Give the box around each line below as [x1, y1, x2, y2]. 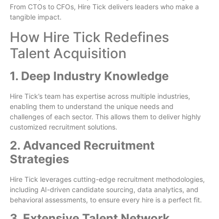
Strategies [10, 152, 69, 166]
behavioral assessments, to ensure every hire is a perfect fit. [10, 195, 202, 204]
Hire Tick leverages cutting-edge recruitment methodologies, [10, 175, 205, 183]
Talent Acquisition [10, 44, 127, 62]
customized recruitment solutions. [10, 122, 117, 131]
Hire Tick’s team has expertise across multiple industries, [10, 91, 190, 100]
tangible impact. [10, 13, 62, 22]
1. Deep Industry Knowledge [10, 68, 169, 83]
